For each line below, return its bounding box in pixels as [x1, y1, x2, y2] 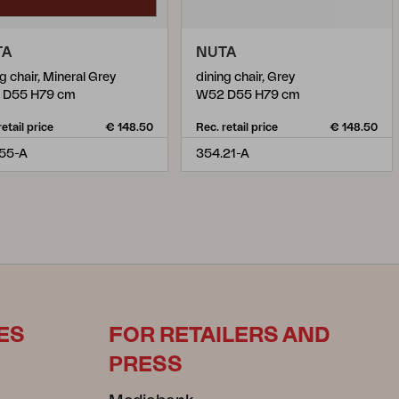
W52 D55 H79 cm [196, 89, 300, 102]
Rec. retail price [196, 122, 278, 133]
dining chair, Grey [196, 71, 295, 84]
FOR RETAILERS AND [109, 325, 330, 346]
